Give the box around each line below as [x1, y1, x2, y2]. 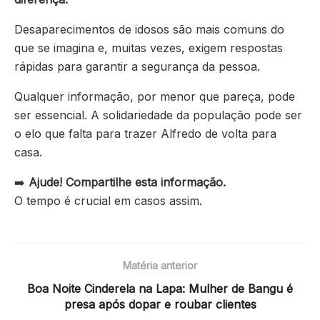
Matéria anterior [123, 259, 197, 272]
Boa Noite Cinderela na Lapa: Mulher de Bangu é [27, 281, 293, 296]
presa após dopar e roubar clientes [64, 297, 256, 312]
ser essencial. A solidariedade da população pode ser [14, 108, 302, 123]
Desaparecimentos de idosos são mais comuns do [14, 22, 284, 37]
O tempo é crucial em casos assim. [14, 194, 202, 209]
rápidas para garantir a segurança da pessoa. [14, 59, 260, 74]
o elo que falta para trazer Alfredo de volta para [14, 126, 276, 141]
